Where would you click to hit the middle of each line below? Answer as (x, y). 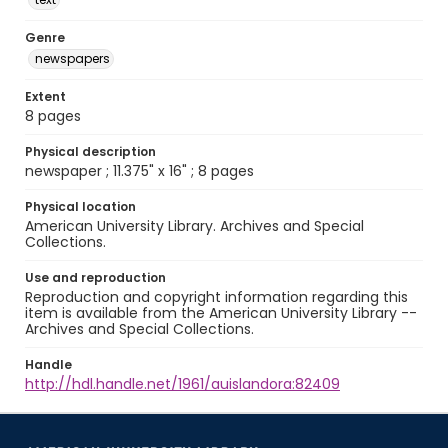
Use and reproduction (95, 277)
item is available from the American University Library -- (221, 313)
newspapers (72, 58)
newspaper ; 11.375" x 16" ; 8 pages (139, 171)
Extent (45, 96)
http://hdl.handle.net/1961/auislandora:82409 (182, 384)
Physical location (80, 206)
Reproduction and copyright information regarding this (216, 297)
